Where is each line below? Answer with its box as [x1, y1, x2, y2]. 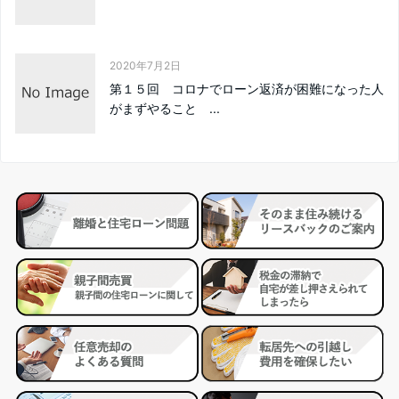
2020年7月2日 [110, 59, 181, 72]
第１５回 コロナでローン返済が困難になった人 [110, 81, 384, 96]
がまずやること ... [110, 101, 220, 116]
